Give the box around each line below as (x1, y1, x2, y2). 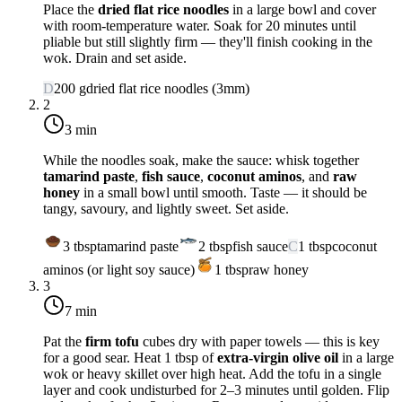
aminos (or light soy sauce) (43, 261, 195, 277)
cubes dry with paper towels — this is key (139, 333, 380, 349)
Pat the (43, 333, 85, 349)
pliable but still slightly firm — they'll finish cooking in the (43, 33, 372, 49)
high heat (190, 365, 242, 381)
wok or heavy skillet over (43, 365, 190, 381)
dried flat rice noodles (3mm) (86, 80, 249, 96)
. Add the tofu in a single (242, 365, 381, 381)
